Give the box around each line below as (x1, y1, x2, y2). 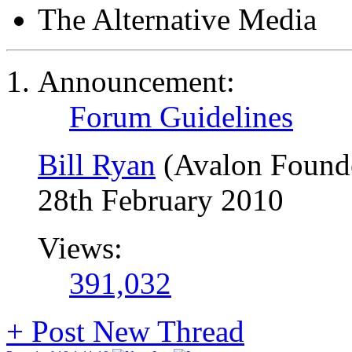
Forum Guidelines (69, 100, 293, 134)
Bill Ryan (38, 148, 156, 181)
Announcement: (38, 64, 235, 98)
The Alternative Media (38, 2, 317, 36)
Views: (38, 231, 123, 265)
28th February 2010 (38, 183, 284, 217)
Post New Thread (24, 314, 244, 348)
